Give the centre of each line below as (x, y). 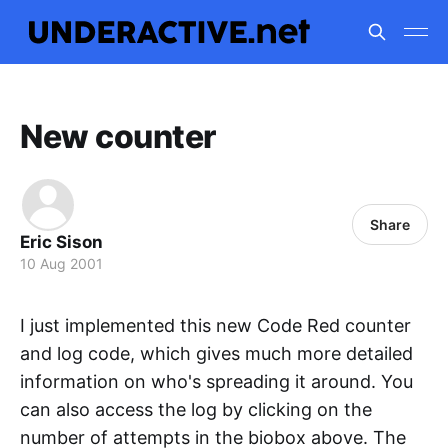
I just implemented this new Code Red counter (215, 325)
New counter (118, 136)
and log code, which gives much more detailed (216, 353)
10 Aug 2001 (61, 263)
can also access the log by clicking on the (196, 409)
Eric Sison (61, 242)
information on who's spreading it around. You (216, 381)
